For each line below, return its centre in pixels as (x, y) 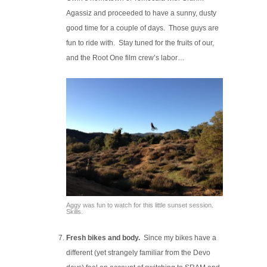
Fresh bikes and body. (103, 237)
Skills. (75, 211)
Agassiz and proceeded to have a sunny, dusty (142, 13)
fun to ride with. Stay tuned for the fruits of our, (140, 43)
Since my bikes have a (178, 237)
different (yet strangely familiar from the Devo (139, 252)
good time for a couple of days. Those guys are (143, 28)
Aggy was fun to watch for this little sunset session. (140, 205)
